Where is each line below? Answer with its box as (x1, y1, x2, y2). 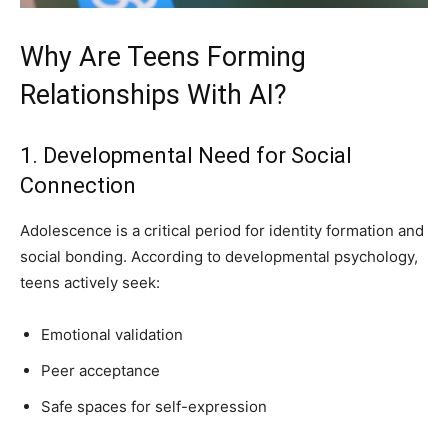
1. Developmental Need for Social (20, 143, 352, 168)
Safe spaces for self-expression (41, 397, 267, 416)
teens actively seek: (20, 273, 160, 292)
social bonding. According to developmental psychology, (20, 247, 418, 266)
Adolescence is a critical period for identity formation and (20, 221, 424, 240)
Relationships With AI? (20, 79, 287, 111)
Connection (20, 173, 136, 198)
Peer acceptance (41, 361, 160, 380)
